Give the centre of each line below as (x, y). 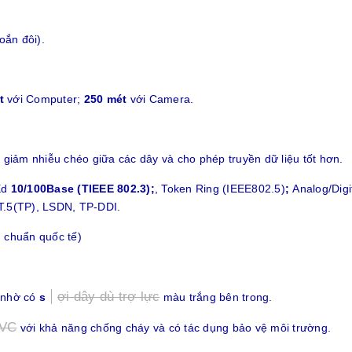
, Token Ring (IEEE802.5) (220, 189)
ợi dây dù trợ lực (109, 297)
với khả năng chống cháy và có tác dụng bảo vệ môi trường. (174, 328)
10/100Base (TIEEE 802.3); (82, 189)
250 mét (105, 99)
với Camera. (160, 99)
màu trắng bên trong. (216, 297)
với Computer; (44, 99)
